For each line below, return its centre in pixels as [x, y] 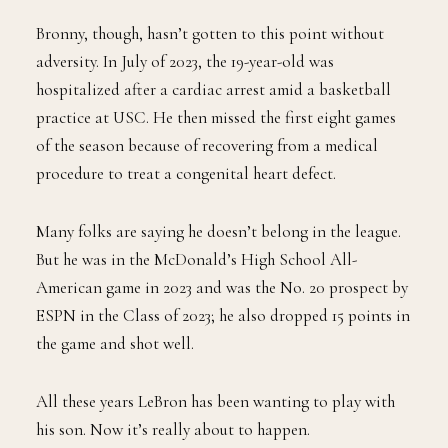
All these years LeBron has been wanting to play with [215, 402]
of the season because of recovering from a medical [207, 146]
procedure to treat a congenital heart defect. [186, 174]
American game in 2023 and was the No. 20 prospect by [222, 288]
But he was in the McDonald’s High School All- [196, 260]
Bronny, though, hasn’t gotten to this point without [210, 34]
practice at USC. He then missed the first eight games [216, 118]
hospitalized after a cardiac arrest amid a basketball [213, 90]
